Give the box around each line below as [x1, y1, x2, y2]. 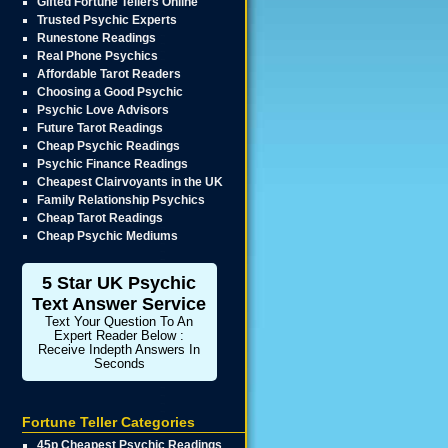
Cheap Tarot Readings [37, 211, 164, 225]
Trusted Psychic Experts [37, 13, 178, 27]
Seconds [93, 357, 145, 371]
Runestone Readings [37, 31, 157, 45]
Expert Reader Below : [54, 329, 185, 343]
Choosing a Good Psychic [37, 85, 184, 99]
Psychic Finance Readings [37, 157, 189, 171]
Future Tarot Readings [37, 121, 164, 135]
